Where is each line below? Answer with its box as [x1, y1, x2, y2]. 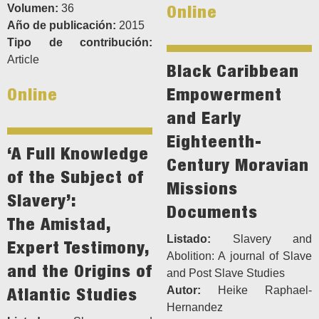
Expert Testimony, [7, 237, 149, 258]
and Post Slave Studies [167, 267, 285, 280]
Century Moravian [167, 155, 309, 175]
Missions [167, 178, 238, 199]
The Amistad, [7, 214, 110, 234]
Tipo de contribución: [7, 36, 152, 49]
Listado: [167, 233, 211, 246]
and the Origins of [7, 261, 152, 281]
